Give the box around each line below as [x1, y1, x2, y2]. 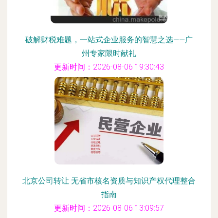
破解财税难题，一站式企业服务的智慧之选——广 [25, 35, 193, 44]
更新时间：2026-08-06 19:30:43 [54, 62, 164, 72]
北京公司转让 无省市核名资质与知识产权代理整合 [22, 176, 196, 185]
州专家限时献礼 [82, 49, 136, 58]
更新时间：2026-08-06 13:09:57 [54, 203, 164, 213]
